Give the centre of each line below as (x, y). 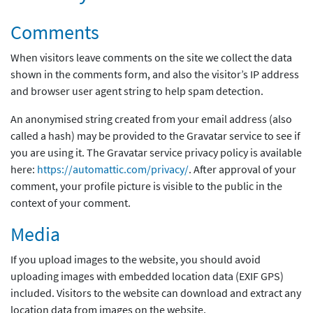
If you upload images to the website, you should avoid (136, 260)
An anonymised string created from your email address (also (151, 119)
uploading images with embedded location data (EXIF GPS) (147, 276)
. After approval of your (242, 169)
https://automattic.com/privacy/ (113, 169)
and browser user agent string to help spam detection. (137, 91)
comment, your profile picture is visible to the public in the (146, 186)
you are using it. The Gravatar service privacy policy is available (156, 153)
